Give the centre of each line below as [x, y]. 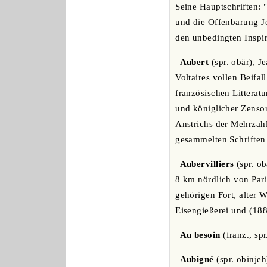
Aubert [194, 62]
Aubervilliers [207, 164]
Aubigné [197, 260]
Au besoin [200, 235]
